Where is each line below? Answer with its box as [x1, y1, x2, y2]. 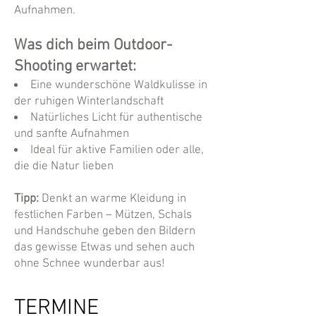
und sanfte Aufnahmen [14, 127, 129, 141]
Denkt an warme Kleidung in [42, 192, 186, 206]
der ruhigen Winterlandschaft [14, 95, 164, 109]
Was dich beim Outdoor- [14, 36, 172, 55]
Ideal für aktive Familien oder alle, [30, 143, 204, 157]
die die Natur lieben [14, 159, 114, 174]
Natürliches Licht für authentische [30, 111, 202, 125]
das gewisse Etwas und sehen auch [14, 241, 195, 255]
